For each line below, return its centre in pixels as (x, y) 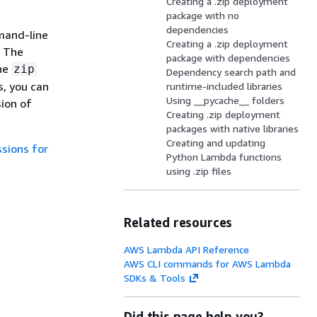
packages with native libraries (233, 128)
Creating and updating (216, 143)
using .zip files (199, 171)
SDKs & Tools (155, 278)
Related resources (178, 222)
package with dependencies (229, 58)
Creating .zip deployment (224, 114)
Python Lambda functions (224, 157)
